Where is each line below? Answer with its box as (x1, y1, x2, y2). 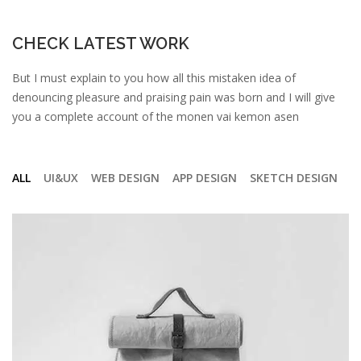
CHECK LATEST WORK (12, 34, 189, 53)
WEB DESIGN (91, 170, 160, 185)
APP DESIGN (172, 170, 237, 185)
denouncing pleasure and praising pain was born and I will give (12, 89, 335, 105)
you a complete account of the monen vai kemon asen (12, 109, 299, 124)
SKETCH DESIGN (250, 170, 338, 185)
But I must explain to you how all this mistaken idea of (12, 70, 296, 85)
